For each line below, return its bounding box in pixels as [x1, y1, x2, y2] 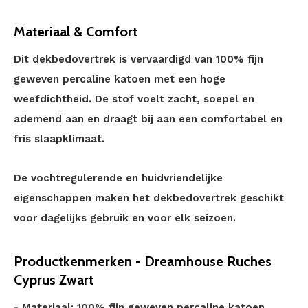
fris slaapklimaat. [14, 133, 104, 145]
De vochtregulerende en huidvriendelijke [14, 172, 223, 184]
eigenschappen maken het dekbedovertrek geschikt [14, 192, 284, 204]
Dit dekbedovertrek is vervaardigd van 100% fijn [14, 53, 263, 65]
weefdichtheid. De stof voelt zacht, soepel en [14, 93, 254, 105]
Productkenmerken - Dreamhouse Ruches [14, 253, 272, 269]
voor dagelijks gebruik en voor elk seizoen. [14, 212, 236, 224]
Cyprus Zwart [14, 272, 93, 288]
